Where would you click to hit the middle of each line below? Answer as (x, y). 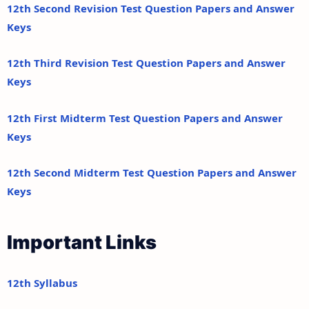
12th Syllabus (42, 283)
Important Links (82, 242)
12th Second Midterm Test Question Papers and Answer (152, 173)
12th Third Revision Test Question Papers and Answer (146, 63)
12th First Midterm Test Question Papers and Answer (145, 118)
